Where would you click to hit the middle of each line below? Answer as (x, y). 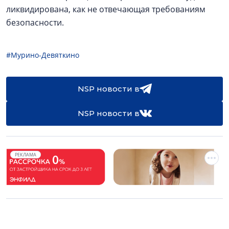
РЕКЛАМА (26, 155)
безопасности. (36, 22)
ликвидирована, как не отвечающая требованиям (106, 9)
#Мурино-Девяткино (43, 55)
